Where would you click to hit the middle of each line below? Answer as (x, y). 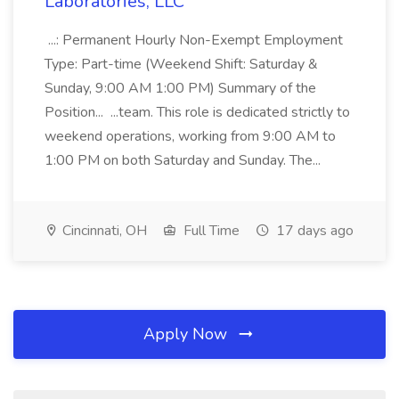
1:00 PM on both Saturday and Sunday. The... (184, 160)
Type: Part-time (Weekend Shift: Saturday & (181, 64)
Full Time (210, 231)
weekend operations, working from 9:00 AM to (190, 136)
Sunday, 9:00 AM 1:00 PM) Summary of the (180, 88)
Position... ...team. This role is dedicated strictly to (197, 112)
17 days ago (313, 231)
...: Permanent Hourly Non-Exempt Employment (194, 40)
